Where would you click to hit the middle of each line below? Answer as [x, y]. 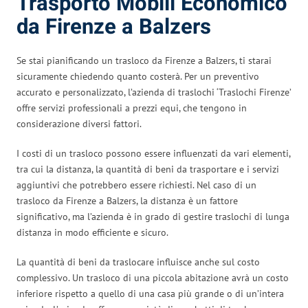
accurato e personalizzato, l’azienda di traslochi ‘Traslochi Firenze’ [154, 92]
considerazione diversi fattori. [79, 123]
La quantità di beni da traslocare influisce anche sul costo [138, 262]
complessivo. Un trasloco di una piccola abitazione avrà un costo [153, 277]
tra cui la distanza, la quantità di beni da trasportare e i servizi [148, 169]
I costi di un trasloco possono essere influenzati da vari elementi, [153, 153]
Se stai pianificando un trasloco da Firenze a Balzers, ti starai [144, 60]
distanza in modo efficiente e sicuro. [92, 232]
